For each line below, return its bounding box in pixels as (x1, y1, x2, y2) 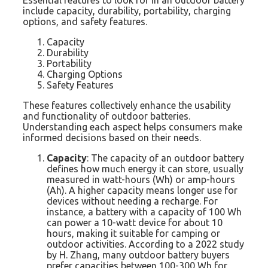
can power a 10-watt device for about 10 (47, 217, 223, 228)
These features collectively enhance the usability (23, 99, 231, 111)
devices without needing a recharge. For (47, 195, 218, 206)
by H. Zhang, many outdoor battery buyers (47, 249, 230, 260)
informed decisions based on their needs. (23, 132, 201, 143)
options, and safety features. (23, 16, 147, 27)
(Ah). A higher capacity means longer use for (47, 184, 237, 196)
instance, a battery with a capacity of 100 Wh (47, 206, 242, 217)
